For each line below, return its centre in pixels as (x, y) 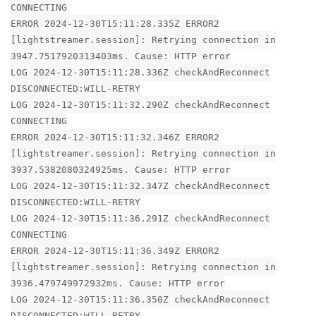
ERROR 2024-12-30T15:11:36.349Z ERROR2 (115, 250)
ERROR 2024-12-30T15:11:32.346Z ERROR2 (115, 137)
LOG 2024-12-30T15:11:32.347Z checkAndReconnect (140, 186)
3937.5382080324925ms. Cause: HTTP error (121, 169)
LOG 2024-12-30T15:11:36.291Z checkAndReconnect (140, 218)
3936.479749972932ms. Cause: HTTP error (118, 283)
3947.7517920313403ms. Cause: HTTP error (121, 56)
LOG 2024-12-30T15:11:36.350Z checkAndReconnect (140, 299)
